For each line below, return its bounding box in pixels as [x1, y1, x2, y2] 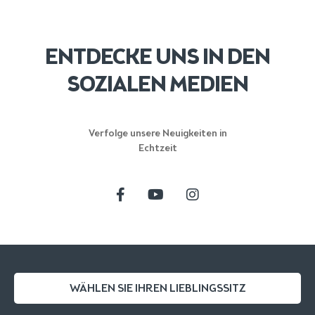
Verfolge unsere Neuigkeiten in [88, 127, 227, 140]
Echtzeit [138, 142, 177, 155]
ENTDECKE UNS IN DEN [45, 43, 270, 70]
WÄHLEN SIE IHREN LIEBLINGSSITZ [69, 281, 246, 295]
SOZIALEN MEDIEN [67, 70, 248, 98]
